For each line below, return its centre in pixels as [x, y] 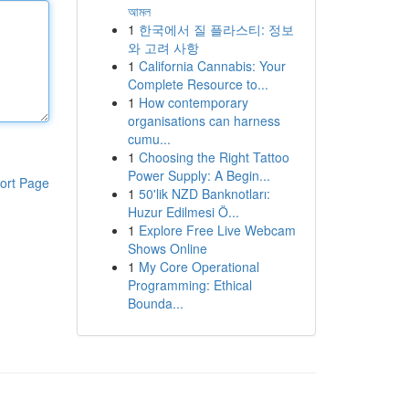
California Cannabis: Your [212, 66]
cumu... [149, 139]
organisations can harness [204, 121]
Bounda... [155, 303]
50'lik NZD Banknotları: [204, 194]
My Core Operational [199, 267]
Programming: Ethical [189, 285]
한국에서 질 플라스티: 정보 [216, 29]
